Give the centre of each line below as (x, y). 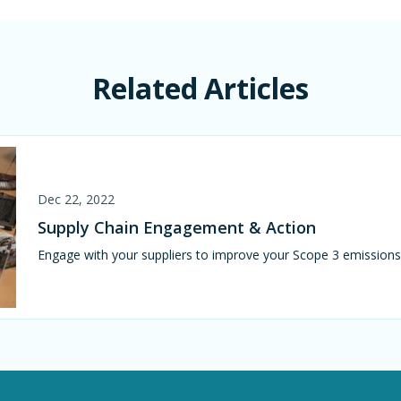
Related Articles (200, 89)
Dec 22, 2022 (77, 200)
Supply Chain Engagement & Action (177, 228)
